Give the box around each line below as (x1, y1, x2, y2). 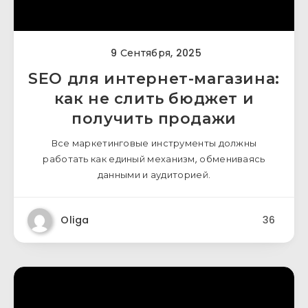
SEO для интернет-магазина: (28, 69, 280, 88)
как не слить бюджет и (54, 89, 254, 108)
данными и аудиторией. (97, 168, 211, 181)
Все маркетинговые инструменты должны (51, 137, 257, 150)
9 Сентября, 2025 (107, 46, 202, 60)
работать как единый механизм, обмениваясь (43, 153, 265, 166)
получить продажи (71, 109, 236, 128)
